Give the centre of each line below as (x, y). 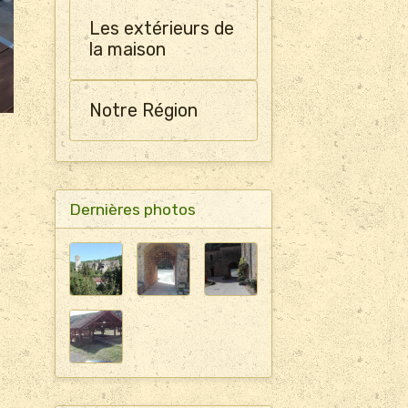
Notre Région (143, 111)
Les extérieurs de (161, 29)
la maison (127, 50)
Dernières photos (132, 209)
